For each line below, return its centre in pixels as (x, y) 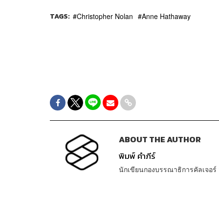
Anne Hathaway (166, 16)
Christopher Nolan (105, 16)
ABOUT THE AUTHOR (160, 139)
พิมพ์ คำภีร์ (137, 156)
